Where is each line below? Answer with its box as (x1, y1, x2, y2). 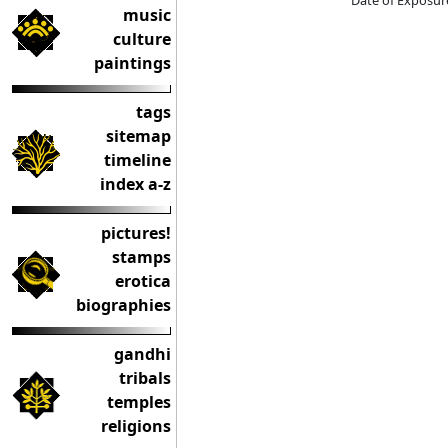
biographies (76, 294, 171, 316)
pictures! (101, 222, 171, 244)
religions (101, 415, 171, 437)
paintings (94, 52, 171, 74)
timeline (104, 149, 171, 171)
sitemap (106, 125, 171, 147)
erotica (115, 270, 171, 292)
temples (107, 391, 171, 413)
